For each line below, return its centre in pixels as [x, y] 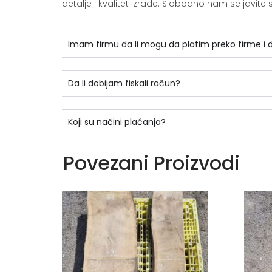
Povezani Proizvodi [151, 163]
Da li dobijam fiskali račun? [124, 83]
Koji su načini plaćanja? [117, 122]
